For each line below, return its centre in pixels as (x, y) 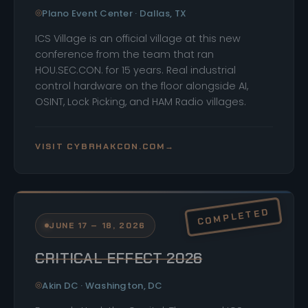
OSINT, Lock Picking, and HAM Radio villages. (141, 101)
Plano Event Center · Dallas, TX (114, 13)
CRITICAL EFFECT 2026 (119, 258)
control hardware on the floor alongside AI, (142, 86)
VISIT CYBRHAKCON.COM (100, 146)
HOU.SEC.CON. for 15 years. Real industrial (135, 70)
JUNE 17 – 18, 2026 (97, 225)
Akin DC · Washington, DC (102, 285)
